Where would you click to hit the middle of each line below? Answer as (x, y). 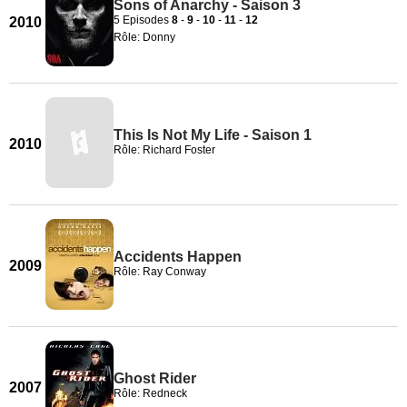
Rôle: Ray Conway (160, 272)
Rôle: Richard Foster (164, 150)
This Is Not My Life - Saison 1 (213, 135)
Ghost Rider (155, 378)
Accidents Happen (178, 257)
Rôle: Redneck (150, 393)
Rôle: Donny (144, 37)
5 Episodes (143, 20)
